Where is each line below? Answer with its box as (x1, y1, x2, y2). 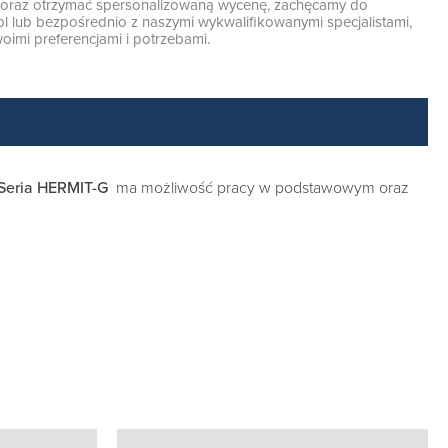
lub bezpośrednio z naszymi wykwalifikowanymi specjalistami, (8, 13, 412, 31)
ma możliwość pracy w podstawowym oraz (108, 178, 409, 198)
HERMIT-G (37, 178, 108, 198)
